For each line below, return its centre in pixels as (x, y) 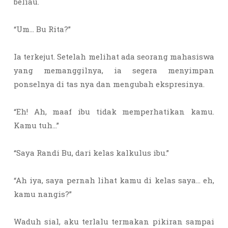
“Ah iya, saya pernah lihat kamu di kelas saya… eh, (114, 180)
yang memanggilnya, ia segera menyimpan (114, 70)
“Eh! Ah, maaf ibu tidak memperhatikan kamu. (114, 111)
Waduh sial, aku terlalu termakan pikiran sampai (114, 221)
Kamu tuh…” (37, 125)
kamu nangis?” (44, 194)
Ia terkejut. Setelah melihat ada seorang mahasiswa (114, 56)
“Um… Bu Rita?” (42, 29)
